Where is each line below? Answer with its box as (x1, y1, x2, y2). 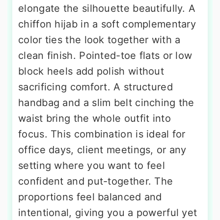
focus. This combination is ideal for (18, 128, 186, 140)
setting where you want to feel (18, 160, 165, 172)
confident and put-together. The (18, 175, 173, 188)
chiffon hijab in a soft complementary (18, 18, 196, 30)
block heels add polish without (18, 65, 164, 78)
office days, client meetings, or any (18, 144, 187, 156)
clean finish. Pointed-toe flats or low (18, 50, 192, 62)
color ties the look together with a (18, 34, 181, 46)
